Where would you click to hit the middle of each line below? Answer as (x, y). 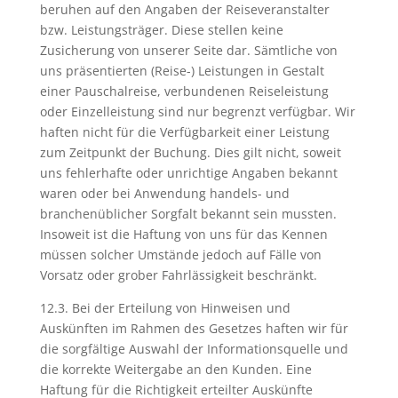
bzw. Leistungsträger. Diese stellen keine (161, 30)
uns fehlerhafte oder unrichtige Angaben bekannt (188, 173)
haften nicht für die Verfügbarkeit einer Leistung (184, 132)
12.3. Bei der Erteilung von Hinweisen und (165, 308)
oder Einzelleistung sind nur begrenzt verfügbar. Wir (197, 111)
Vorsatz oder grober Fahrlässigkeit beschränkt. (178, 275)
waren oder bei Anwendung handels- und (164, 193)
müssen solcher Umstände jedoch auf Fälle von (180, 255)
